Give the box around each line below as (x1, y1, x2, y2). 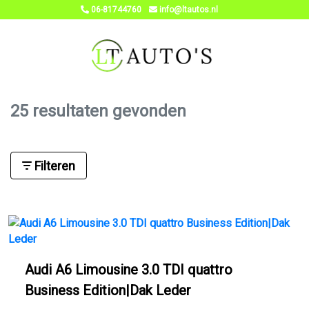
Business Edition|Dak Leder (25, 282, 191, 299)
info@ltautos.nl (157, 5, 218, 14)
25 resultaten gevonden (10, 101, 186, 121)
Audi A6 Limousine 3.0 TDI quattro (25, 261, 232, 278)
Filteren (32, 158, 75, 173)
